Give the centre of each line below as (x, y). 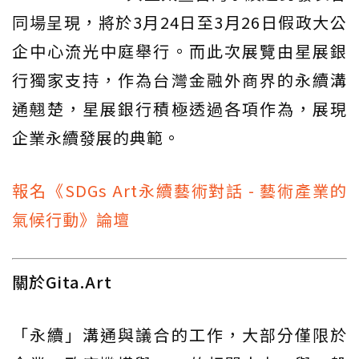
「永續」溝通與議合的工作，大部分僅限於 (179, 335)
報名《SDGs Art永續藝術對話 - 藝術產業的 (179, 191)
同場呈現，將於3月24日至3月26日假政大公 (179, 22)
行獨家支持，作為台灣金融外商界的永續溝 (179, 80)
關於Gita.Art (62, 282)
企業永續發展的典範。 (96, 138)
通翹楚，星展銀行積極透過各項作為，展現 (179, 109)
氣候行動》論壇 (71, 220)
